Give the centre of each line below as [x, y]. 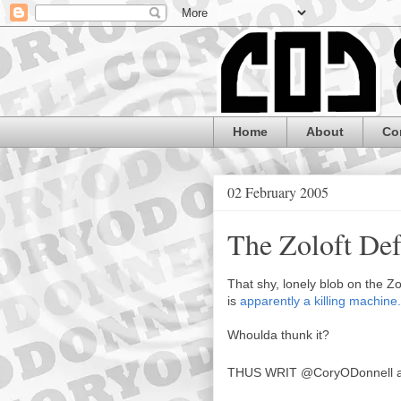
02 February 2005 [278, 192]
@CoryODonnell [347, 372]
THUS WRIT [264, 372]
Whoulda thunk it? [278, 334]
